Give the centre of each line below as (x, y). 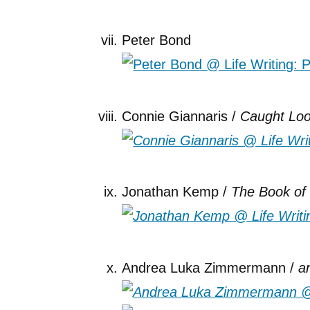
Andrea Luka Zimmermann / (210, 267)
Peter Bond (157, 40)
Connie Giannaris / (181, 116)
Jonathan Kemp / (177, 192)
